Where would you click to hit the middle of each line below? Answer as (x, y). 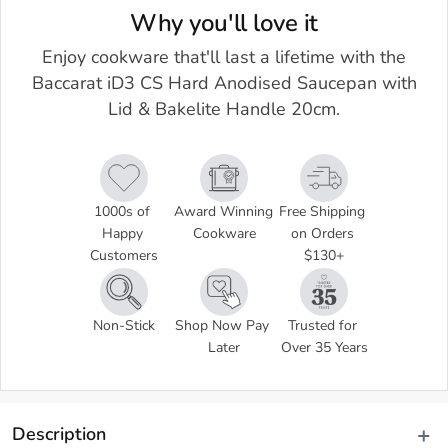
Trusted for (322, 327)
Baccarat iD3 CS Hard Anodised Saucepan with (224, 85)
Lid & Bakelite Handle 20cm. (224, 111)
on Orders (322, 235)
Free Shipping (322, 213)
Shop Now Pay (222, 327)
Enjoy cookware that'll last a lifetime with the (224, 59)
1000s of (122, 213)
